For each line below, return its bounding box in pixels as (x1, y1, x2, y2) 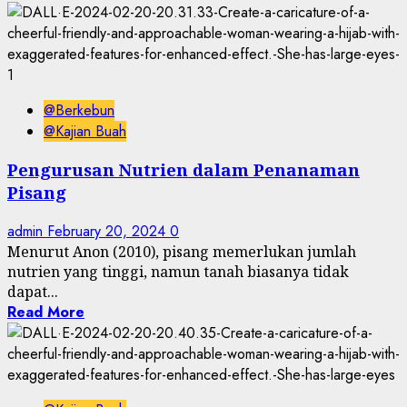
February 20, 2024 (47, 221, 170, 243)
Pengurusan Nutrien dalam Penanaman (7, 158, 360, 182)
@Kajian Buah (44, 120, 126, 142)
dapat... (7, 282, 58, 303)
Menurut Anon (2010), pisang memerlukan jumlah (7, 242, 356, 263)
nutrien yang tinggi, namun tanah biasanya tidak (7, 262, 349, 283)
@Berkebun (44, 99, 114, 121)
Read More (7, 302, 84, 323)
